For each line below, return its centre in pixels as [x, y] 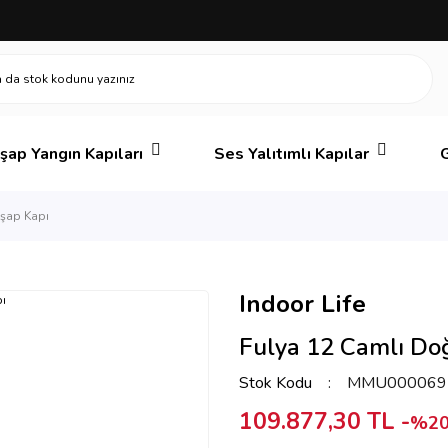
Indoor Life [302, 304]
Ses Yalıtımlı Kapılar [292, 153]
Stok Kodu [275, 383]
